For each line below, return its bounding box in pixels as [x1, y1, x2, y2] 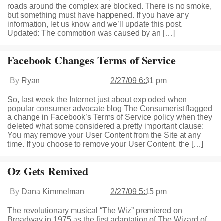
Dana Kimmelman [21, 187, 84, 196]
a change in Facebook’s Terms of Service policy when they [7, 113, 212, 121]
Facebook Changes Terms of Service [7, 52, 176, 68]
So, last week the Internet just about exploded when [7, 95, 187, 104]
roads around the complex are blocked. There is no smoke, [7, 2, 212, 10]
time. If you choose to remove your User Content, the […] [7, 140, 203, 148]
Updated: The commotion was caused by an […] [7, 29, 175, 37]
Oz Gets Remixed [7, 163, 88, 179]
